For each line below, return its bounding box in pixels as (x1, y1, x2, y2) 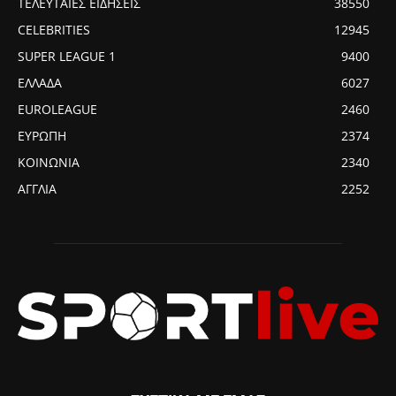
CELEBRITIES (18, 20, 90, 38)
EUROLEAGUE (18, 100, 97, 118)
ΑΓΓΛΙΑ (18, 179, 57, 197)
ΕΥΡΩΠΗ (18, 126, 66, 144)
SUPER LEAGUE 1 (18, 47, 116, 65)
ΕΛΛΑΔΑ (18, 73, 62, 91)
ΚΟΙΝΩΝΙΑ (18, 153, 80, 171)
